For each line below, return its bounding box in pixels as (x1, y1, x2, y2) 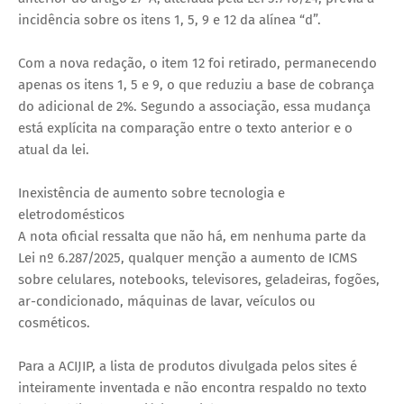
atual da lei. (18, 141, 89, 158)
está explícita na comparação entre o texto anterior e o (18, 119, 353, 136)
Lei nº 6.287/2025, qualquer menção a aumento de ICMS (18, 249, 357, 266)
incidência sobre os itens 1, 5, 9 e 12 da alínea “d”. (18, 11, 321, 28)
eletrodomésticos (18, 206, 124, 223)
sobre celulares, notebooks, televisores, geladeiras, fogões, (18, 271, 380, 288)
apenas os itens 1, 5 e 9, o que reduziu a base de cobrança (18, 76, 374, 93)
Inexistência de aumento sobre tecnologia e (18, 184, 285, 201)
